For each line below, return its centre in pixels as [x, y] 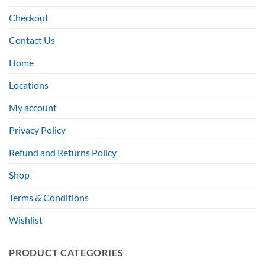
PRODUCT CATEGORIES [66, 252]
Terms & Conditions [49, 197]
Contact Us [32, 40]
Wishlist [26, 219]
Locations [29, 85]
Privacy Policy [37, 130]
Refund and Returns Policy [63, 152]
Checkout [29, 17]
